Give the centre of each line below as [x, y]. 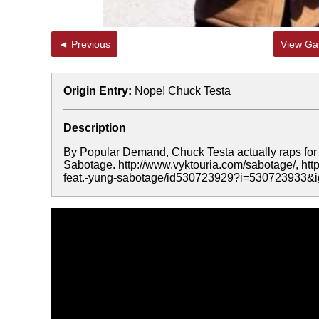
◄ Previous [91, 44]
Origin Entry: [98, 91]
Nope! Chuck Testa [183, 91]
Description [95, 128]
